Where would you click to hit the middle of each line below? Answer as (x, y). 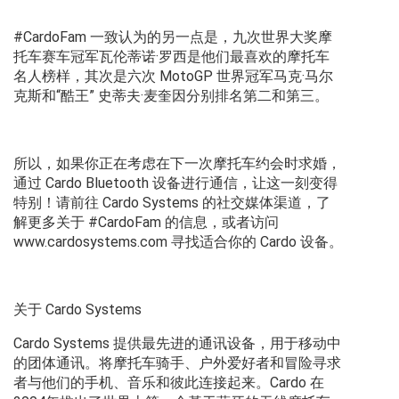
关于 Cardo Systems (77, 310)
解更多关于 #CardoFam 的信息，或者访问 (146, 223)
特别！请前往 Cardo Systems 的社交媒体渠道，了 (172, 203)
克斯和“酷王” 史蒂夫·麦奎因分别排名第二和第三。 (171, 96)
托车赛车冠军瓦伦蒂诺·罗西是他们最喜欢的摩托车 (171, 57)
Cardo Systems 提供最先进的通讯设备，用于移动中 (177, 344)
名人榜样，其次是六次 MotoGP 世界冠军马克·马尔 (173, 77)
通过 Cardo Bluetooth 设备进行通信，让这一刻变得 (175, 183)
